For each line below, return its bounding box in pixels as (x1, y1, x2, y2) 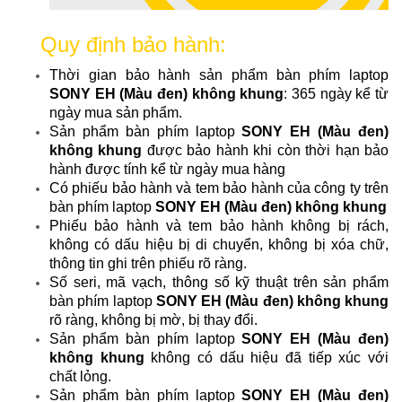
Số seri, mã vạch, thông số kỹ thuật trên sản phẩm (49, 275, 389, 291)
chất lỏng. (49, 369, 111, 385)
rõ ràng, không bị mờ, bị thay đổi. (49, 312, 258, 328)
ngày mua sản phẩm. (49, 105, 182, 121)
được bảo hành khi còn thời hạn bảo (142, 143, 389, 159)
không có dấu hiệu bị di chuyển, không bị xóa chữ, (49, 237, 389, 253)
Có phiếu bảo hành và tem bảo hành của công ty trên (49, 180, 389, 197)
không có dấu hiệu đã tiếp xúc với (144, 350, 389, 366)
